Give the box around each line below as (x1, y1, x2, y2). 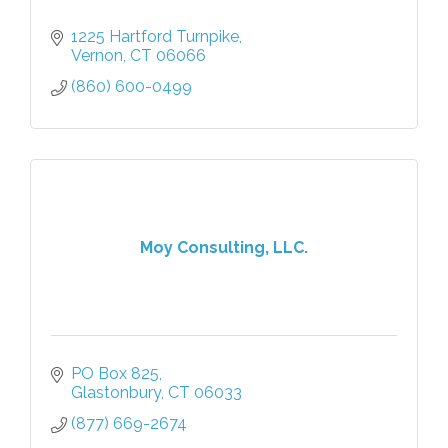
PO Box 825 (71, 364, 159, 384)
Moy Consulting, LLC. (140, 237, 308, 257)
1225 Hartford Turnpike (71, 27, 239, 47)
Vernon (71, 46, 123, 66)
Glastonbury (71, 383, 161, 403)
